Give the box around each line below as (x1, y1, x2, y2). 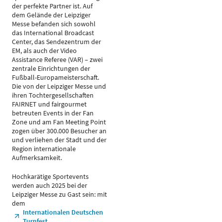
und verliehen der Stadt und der (12, 135, 107, 144)
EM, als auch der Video (12, 46, 77, 55)
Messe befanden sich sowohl (12, 19, 96, 28)
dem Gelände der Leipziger (12, 10, 91, 19)
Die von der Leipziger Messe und (12, 82, 106, 91)
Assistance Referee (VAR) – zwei (12, 55, 103, 64)
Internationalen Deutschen (22, 208, 103, 217)
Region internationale (12, 144, 76, 153)
